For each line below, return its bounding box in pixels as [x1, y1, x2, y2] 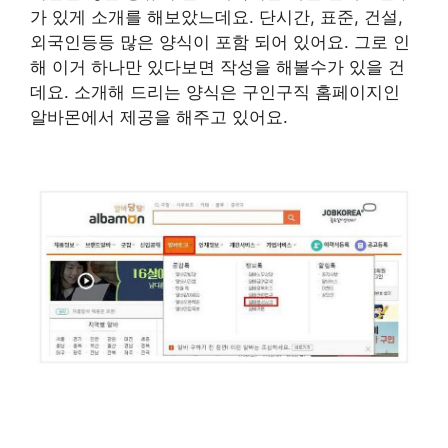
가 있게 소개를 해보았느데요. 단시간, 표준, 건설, [30, 7, 403, 28]
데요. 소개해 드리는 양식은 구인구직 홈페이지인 [30, 82, 400, 103]
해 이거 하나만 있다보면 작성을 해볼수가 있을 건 [30, 57, 405, 78]
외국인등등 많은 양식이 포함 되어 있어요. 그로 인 [30, 32, 410, 53]
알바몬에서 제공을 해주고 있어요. [30, 107, 288, 128]
